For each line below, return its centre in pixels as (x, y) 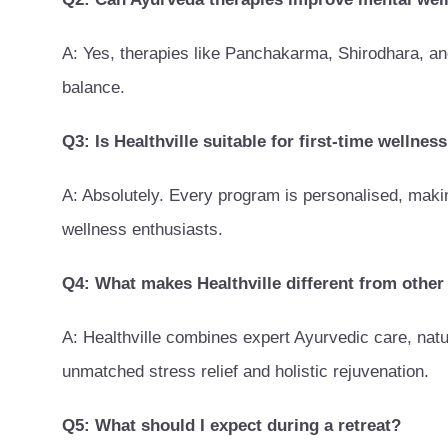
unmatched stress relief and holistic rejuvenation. (245, 371)
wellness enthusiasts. (142, 229)
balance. (93, 87)
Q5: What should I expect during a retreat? (231, 425)
